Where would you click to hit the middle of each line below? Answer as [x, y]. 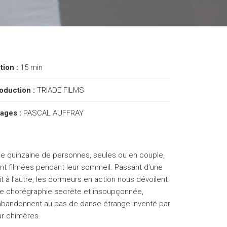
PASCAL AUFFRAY [53, 113]
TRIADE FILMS [60, 90]
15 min [31, 67]
